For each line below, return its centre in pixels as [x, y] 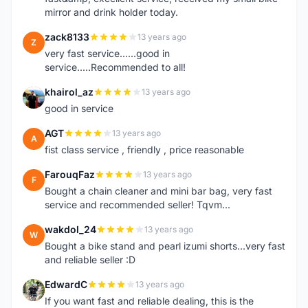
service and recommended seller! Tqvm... [137, 205]
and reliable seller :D [90, 260]
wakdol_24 [70, 229]
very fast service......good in [107, 53]
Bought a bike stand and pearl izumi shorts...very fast [165, 246]
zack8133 [67, 37]
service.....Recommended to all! [115, 67]
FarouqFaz [70, 174]
